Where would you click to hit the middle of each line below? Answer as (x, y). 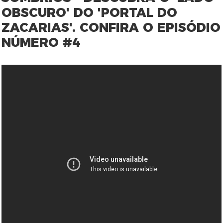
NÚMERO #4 (41, 42)
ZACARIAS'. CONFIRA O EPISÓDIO (111, 27)
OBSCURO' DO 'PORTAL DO (90, 12)
